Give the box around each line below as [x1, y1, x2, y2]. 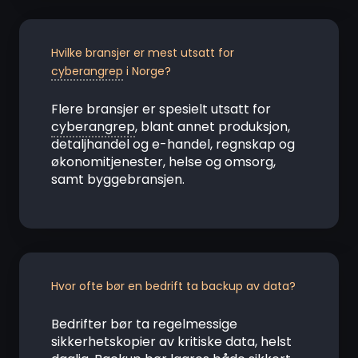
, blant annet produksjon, [135, 117, 290, 136]
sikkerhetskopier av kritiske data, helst [51, 332, 292, 351]
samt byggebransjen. [51, 170, 185, 189]
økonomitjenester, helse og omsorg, [51, 153, 276, 171]
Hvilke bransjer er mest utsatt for [51, 45, 234, 61]
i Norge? [123, 63, 171, 79]
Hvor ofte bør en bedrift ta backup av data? [51, 278, 296, 294]
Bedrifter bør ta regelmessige [51, 315, 237, 333]
